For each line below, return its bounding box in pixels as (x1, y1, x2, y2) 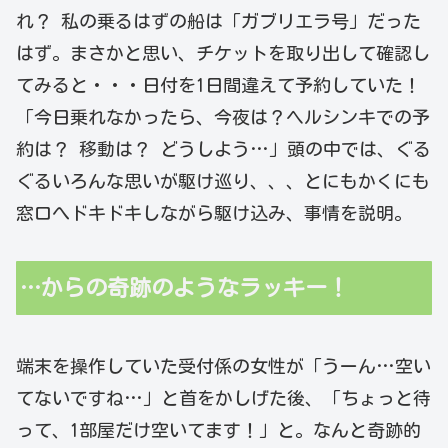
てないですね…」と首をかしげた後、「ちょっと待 (16, 389, 431, 408)
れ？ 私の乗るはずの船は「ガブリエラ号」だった (16, 11, 421, 30)
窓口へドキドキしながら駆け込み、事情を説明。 (16, 203, 412, 222)
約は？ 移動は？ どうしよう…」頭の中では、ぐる (16, 139, 431, 158)
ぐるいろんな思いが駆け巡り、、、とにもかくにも (16, 171, 430, 190)
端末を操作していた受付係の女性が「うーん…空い (16, 357, 431, 376)
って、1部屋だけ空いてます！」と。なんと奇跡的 (16, 421, 421, 440)
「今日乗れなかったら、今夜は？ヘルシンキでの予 (16, 107, 430, 126)
